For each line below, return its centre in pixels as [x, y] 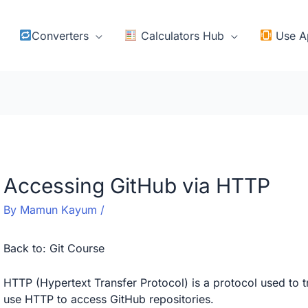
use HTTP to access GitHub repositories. [108, 299]
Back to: [26, 249]
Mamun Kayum [60, 210]
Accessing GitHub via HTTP [136, 186]
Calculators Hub [180, 35]
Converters [60, 35]
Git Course [77, 249]
